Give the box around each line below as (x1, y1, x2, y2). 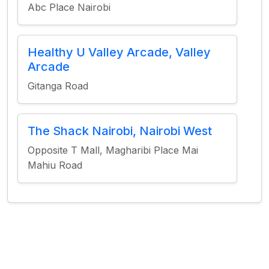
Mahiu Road (28, 159, 82, 171)
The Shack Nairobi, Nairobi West (28, 124, 212, 138)
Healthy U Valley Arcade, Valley (28, 45, 211, 59)
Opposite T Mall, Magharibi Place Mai (28, 144, 198, 156)
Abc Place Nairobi (28, 1, 110, 13)
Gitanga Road (28, 80, 88, 92)
